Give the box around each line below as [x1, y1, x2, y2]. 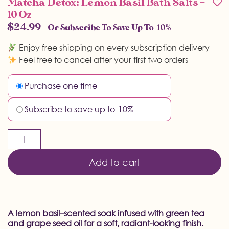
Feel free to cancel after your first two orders [17, 54, 189, 65]
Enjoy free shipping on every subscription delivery [17, 42, 210, 53]
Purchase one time [25, 80, 98, 91]
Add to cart [89, 156, 140, 168]
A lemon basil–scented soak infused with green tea [8, 208, 204, 219]
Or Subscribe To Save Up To [47, 23, 154, 33]
